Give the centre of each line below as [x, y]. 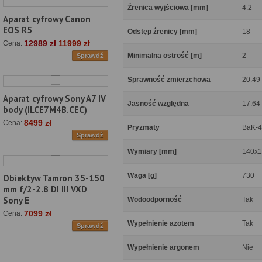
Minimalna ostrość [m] [165, 56]
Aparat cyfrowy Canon [47, 19]
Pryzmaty [144, 127]
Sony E [16, 201]
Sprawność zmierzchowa [169, 80]
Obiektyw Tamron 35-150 [54, 178]
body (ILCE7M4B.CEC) [45, 110]
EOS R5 [18, 30]
